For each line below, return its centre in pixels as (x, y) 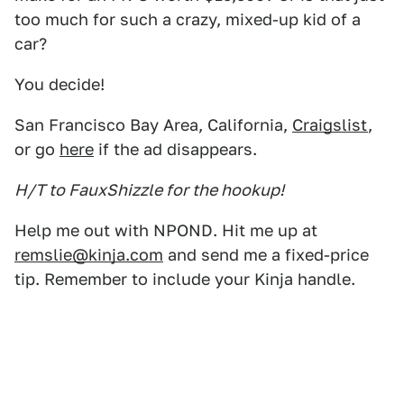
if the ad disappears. (175, 150)
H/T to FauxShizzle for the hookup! (149, 190)
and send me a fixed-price (266, 255)
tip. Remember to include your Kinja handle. (185, 280)
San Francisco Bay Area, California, (153, 125)
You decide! (60, 85)
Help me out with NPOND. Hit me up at (166, 231)
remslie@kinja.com (89, 255)
